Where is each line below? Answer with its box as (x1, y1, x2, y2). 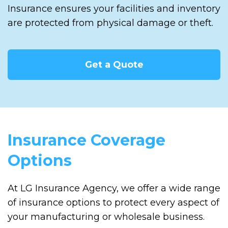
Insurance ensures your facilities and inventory (8, 3, 220, 14)
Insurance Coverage (8, 130, 165, 150)
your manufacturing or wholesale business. (8, 211, 205, 222)
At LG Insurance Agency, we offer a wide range (8, 182, 220, 194)
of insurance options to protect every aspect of (8, 196, 219, 208)
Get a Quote (84, 59, 144, 70)
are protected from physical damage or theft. (8, 17, 213, 28)
